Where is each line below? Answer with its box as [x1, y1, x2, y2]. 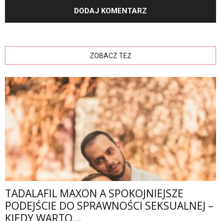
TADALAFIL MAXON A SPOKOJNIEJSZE [5, 186, 184, 200]
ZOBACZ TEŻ [90, 51, 131, 60]
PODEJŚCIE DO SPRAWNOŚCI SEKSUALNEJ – [5, 198, 214, 213]
